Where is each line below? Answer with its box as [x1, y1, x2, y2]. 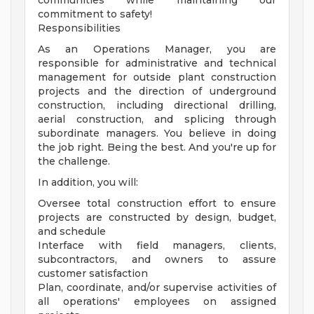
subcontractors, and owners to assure [38, 253, 276, 266]
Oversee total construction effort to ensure [38, 197, 276, 210]
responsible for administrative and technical [38, 57, 276, 70]
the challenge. [38, 155, 110, 168]
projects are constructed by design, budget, [38, 211, 276, 224]
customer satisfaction [38, 267, 148, 280]
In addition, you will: [38, 176, 138, 189]
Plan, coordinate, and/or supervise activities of [38, 281, 276, 294]
